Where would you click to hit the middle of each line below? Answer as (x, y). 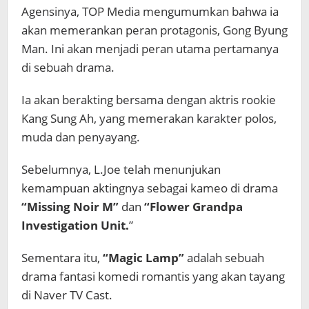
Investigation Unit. (75, 225)
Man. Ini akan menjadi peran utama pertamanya (150, 49)
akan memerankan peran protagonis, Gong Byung (154, 30)
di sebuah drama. (68, 67)
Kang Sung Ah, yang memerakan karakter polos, (149, 118)
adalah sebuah (224, 258)
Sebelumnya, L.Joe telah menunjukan (121, 169)
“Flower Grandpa (193, 207)
